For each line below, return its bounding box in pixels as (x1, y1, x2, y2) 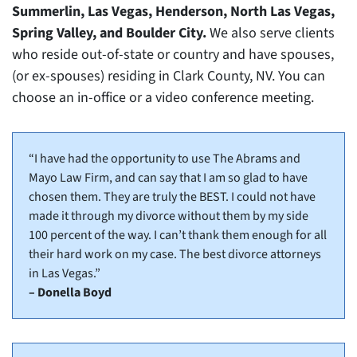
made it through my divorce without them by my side (29, 207, 308, 226)
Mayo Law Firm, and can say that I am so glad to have (29, 169, 308, 187)
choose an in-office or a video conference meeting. (12, 88, 314, 108)
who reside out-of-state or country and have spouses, (12, 45, 334, 65)
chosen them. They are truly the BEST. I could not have (29, 188, 316, 206)
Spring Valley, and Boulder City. (12, 23, 210, 44)
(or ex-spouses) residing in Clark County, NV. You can (12, 66, 325, 87)
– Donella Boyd (29, 284, 112, 302)
